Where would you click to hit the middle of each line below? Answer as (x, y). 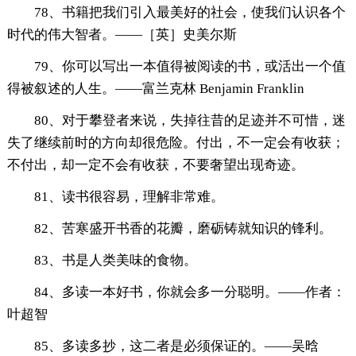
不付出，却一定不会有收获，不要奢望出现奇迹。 (155, 165)
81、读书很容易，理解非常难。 (129, 197)
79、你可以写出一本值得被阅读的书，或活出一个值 (190, 67)
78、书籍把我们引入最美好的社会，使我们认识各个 (190, 13)
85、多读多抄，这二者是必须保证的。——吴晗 (176, 346)
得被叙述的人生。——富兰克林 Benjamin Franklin (155, 89)
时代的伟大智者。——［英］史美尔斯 (122, 35)
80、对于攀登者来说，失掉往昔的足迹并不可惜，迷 (190, 121)
